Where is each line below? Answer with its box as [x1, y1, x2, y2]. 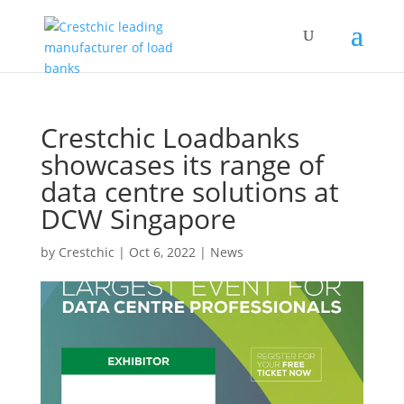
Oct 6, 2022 [128, 243, 196, 261]
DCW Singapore [40, 200, 236, 237]
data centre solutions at [40, 173, 339, 210]
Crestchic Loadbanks [40, 119, 299, 156]
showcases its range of [40, 146, 324, 183]
